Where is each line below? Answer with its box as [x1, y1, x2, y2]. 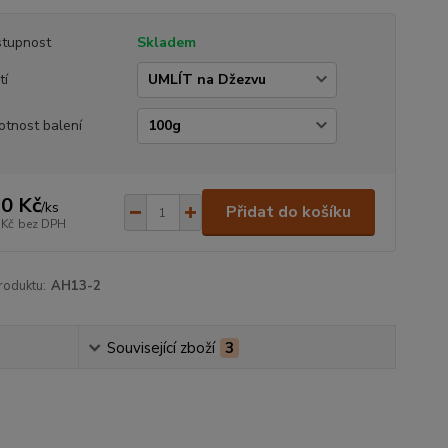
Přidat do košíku [225, 201, 351, 223]
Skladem [136, 33, 196, 52]
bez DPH [17, 215, 66, 232]
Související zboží [107, 338, 216, 358]
